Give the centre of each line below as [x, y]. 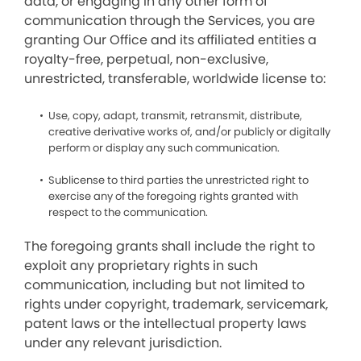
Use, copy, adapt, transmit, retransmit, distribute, [175, 116]
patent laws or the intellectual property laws [165, 324]
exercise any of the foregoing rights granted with [173, 196]
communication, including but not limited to [164, 285]
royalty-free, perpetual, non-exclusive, [146, 59]
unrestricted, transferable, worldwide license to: [175, 79]
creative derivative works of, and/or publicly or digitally [189, 132]
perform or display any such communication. [164, 148]
